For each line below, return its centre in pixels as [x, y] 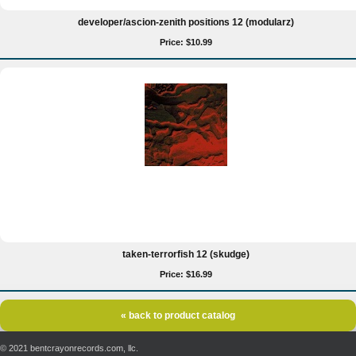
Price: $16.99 [186, 274]
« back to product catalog [178, 315]
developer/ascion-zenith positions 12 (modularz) [186, 22]
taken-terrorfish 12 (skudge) [186, 254]
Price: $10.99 [186, 42]
